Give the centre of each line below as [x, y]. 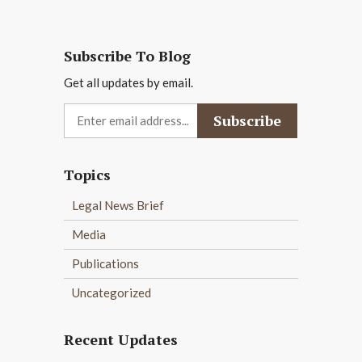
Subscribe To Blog [127, 55]
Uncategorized [112, 292]
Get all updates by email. [128, 82]
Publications [105, 263]
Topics [87, 174]
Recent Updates [121, 339]
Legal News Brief [118, 205]
